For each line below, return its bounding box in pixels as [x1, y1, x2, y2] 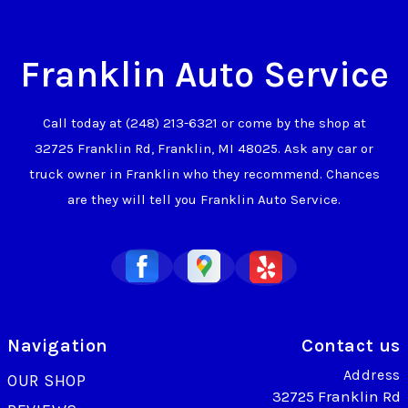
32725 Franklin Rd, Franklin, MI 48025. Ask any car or [35, 139, 373, 157]
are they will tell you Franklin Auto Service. [67, 190, 341, 208]
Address [342, 365, 401, 383]
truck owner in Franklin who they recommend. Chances [28, 165, 380, 182]
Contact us [301, 334, 401, 356]
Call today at [42, 114, 126, 131]
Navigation [7, 334, 108, 356]
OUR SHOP [7, 370, 87, 391]
